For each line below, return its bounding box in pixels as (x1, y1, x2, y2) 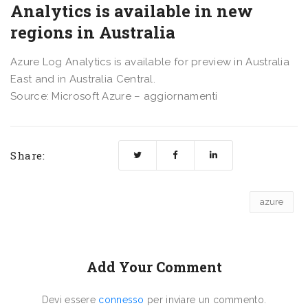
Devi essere (41, 294, 99, 305)
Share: (10, 148, 45, 162)
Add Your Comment (86, 257, 222, 276)
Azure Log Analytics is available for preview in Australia (10, 55, 290, 68)
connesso (98, 294, 144, 305)
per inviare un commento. (144, 294, 267, 305)
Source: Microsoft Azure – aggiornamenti (10, 89, 218, 102)
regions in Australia (10, 21, 175, 43)
